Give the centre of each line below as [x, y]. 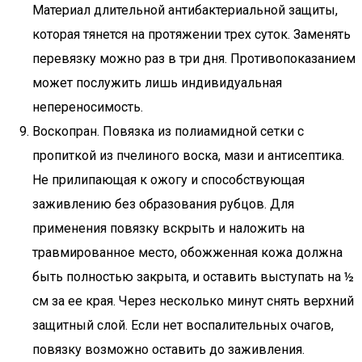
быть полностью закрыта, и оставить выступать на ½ [193, 277]
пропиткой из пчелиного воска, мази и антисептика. [188, 156]
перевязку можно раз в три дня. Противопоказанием [194, 59]
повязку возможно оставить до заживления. [168, 349]
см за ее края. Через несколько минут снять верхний [193, 301]
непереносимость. [88, 107]
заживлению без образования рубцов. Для [163, 204]
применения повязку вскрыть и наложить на [168, 228]
